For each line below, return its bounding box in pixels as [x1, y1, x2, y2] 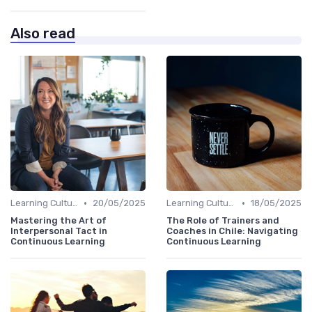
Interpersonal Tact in [10, 226, 107, 237]
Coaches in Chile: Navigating [166, 226, 298, 237]
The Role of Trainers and [166, 215, 279, 226]
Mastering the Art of [10, 215, 107, 226]
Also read [10, 25, 75, 42]
